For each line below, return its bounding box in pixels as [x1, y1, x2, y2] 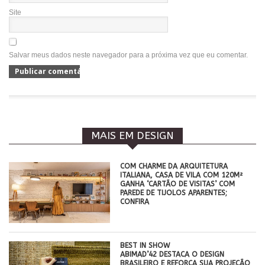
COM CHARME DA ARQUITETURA [120, 162, 228, 170]
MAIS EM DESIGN [91, 130, 174, 142]
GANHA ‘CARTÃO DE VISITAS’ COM [120, 180, 235, 188]
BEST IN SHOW [120, 241, 170, 250]
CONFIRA [120, 198, 150, 206]
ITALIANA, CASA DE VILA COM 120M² [120, 171, 243, 179]
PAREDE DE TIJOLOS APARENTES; [120, 189, 228, 197]
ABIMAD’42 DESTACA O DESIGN [120, 250, 225, 258]
